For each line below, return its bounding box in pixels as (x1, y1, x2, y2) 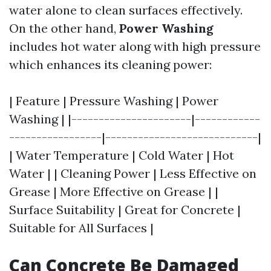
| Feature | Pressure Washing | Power (9, 93, 218, 108)
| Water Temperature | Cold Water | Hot (9, 148, 234, 163)
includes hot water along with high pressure (9, 39, 261, 54)
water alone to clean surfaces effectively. (9, 2, 243, 18)
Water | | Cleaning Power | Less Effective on (9, 166, 256, 181)
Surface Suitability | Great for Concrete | (9, 202, 241, 217)
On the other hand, (9, 21, 119, 36)
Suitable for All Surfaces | (9, 220, 154, 235)
